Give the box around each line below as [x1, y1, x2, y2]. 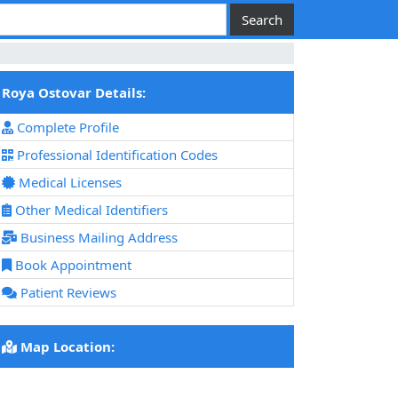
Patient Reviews [17, 283, 116, 302]
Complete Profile [13, 118, 119, 137]
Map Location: [17, 338, 115, 356]
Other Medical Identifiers [12, 201, 168, 219]
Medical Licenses [15, 173, 122, 192]
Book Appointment [12, 256, 131, 275]
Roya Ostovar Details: [2, 84, 146, 102]
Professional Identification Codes [13, 146, 218, 164]
